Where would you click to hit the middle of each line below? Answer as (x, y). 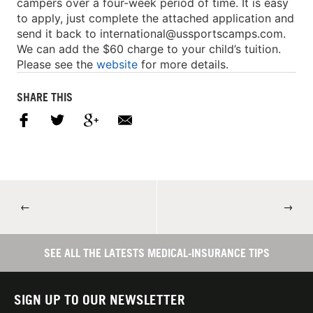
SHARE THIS (45, 97)
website (117, 64)
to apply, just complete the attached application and (155, 18)
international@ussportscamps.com (191, 33)
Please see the (57, 64)
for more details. (183, 64)
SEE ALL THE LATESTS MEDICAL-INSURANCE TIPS (156, 253)
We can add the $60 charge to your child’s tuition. (149, 49)
